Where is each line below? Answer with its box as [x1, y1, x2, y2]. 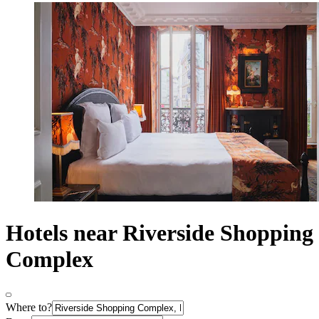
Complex [6, 246, 93, 272]
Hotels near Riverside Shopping [6, 219, 313, 246]
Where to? [6, 301, 52, 314]
